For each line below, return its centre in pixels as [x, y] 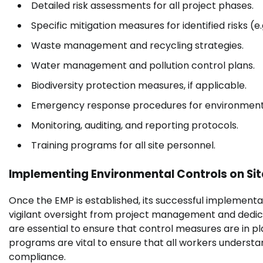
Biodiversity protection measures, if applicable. [139, 85]
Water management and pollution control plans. [143, 65]
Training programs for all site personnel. [123, 145]
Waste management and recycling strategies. [137, 45]
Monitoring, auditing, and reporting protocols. [135, 125]
